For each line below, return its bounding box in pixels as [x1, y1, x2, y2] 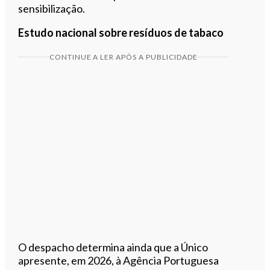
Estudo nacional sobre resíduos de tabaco [18, 25, 224, 39]
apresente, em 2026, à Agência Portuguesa [18, 253, 219, 267]
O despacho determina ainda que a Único [18, 240, 209, 254]
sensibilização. [18, 1, 86, 15]
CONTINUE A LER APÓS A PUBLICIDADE [49, 52, 198, 61]
